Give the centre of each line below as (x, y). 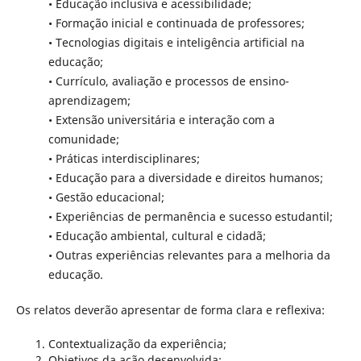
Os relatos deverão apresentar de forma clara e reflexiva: (170, 310)
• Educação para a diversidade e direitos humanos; (185, 178)
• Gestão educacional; (106, 197)
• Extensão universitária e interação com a (161, 120)
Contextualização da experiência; (137, 344)
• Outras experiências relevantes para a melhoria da (189, 255)
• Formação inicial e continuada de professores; (176, 23)
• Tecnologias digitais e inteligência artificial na (176, 43)
